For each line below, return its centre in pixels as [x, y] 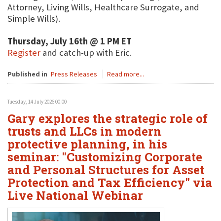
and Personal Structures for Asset [106, 170]
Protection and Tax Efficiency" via [110, 183]
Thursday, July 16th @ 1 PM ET [70, 41]
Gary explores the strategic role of [108, 118]
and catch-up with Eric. [86, 53]
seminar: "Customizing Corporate [105, 157]
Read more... [126, 74]
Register [24, 53]
